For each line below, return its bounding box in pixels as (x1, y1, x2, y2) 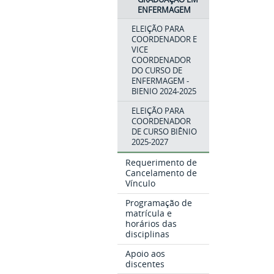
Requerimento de (125, 157, 198, 169)
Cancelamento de (125, 167, 198, 179)
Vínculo (125, 177, 156, 190)
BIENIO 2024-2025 (131, 85, 196, 97)
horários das (125, 217, 177, 229)
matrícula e (125, 207, 172, 219)
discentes (125, 257, 165, 270)
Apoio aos (125, 247, 166, 259)
